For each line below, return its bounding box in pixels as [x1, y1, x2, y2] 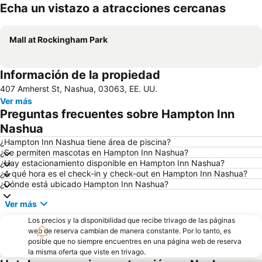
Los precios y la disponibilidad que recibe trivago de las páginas [28, 216, 235, 225]
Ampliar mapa [19, 11, 71, 22]
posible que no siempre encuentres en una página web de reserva [28, 237, 242, 246]
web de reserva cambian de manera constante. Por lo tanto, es [28, 226, 231, 236]
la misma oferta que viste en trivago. [28, 247, 146, 257]
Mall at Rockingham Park [9, 35, 108, 45]
